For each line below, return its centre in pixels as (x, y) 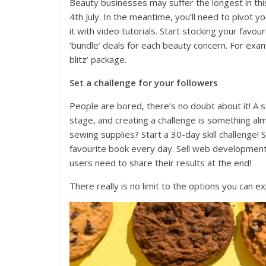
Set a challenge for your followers (144, 83)
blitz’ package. (98, 60)
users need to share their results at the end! (160, 163)
